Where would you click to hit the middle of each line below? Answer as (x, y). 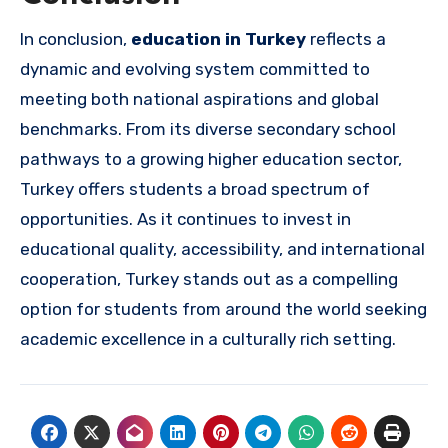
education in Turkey (218, 38)
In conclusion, (75, 38)
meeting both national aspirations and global (199, 98)
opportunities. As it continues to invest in (185, 218)
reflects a (346, 38)
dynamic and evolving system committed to (195, 68)
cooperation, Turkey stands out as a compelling (209, 278)
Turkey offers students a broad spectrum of (195, 188)
